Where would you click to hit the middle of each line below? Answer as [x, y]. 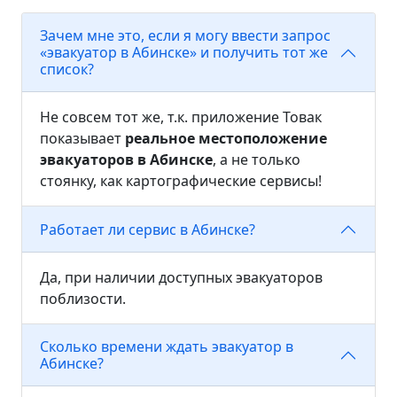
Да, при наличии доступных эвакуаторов [181, 278]
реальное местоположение [226, 139]
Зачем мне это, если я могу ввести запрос [185, 36]
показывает [82, 139]
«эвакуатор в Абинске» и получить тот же [184, 53]
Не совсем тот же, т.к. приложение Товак [181, 117]
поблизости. [83, 299]
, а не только [257, 160]
